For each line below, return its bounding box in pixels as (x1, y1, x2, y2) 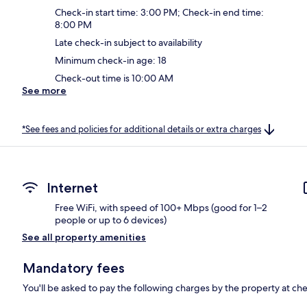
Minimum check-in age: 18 (55, 53, 167, 66)
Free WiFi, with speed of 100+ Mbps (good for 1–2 (55, 201, 267, 214)
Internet (47, 180, 98, 197)
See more (22, 84, 66, 97)
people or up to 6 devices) (55, 214, 167, 227)
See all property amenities (22, 231, 146, 244)
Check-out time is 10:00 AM (55, 71, 173, 84)
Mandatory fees (23, 260, 125, 277)
